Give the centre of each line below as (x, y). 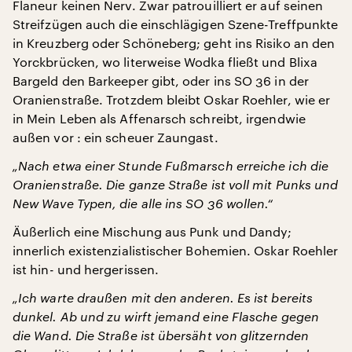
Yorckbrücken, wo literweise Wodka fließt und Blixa (165, 61)
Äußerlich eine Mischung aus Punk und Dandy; (152, 231)
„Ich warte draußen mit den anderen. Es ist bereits (163, 297)
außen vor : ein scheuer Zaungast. (115, 137)
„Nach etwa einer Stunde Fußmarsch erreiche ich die (170, 165)
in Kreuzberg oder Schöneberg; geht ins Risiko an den (174, 42)
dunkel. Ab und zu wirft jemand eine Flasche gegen (166, 316)
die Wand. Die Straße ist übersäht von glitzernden (161, 335)
